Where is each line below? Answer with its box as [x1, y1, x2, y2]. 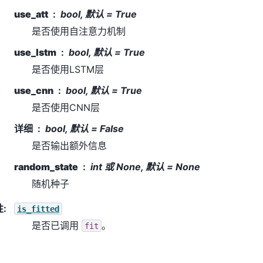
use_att [14, 8, 48, 20]
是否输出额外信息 [32, 139, 107, 151]
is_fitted [17, 204, 59, 214]
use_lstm [14, 46, 56, 58]
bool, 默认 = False [45, 122, 124, 134]
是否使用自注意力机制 [32, 25, 126, 37]
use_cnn [14, 84, 53, 96]
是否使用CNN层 [32, 101, 100, 113]
